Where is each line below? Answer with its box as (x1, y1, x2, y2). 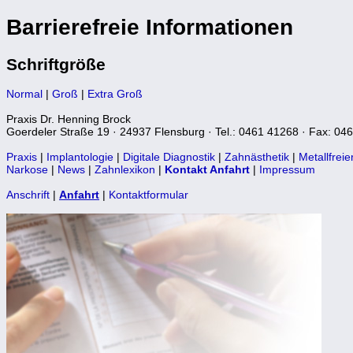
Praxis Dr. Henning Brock (6, 112, 131, 125)
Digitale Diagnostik (123, 150, 215, 163)
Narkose (6, 162, 48, 176)
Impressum (259, 162, 315, 176)
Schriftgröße (6, 54, 106, 73)
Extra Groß (87, 87, 143, 100)
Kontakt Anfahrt (165, 162, 250, 176)
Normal (6, 87, 43, 100)
